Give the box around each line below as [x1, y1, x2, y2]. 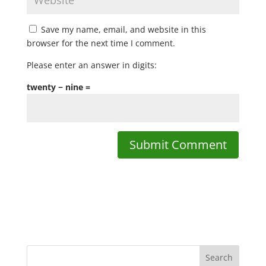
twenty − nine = [26, 81, 90, 93]
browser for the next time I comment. [26, 37, 175, 49]
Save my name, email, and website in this [40, 24, 206, 36]
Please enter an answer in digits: [26, 59, 157, 71]
